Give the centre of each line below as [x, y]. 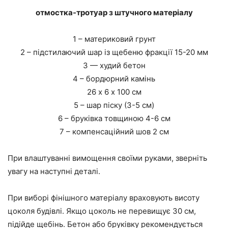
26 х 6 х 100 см [114, 92]
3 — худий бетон [114, 66]
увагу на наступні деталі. [54, 172]
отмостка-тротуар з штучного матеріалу [114, 13]
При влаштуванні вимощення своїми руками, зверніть [107, 158]
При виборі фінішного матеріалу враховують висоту [104, 198]
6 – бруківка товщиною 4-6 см [114, 119]
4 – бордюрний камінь [114, 79]
